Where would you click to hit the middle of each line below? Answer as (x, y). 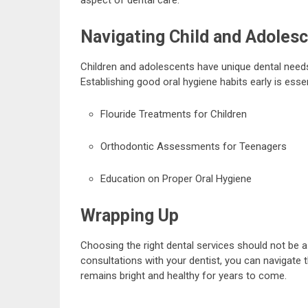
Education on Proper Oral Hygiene (176, 178)
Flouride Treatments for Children (173, 114)
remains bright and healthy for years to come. (184, 275)
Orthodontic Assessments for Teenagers (193, 146)
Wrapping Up (130, 215)
